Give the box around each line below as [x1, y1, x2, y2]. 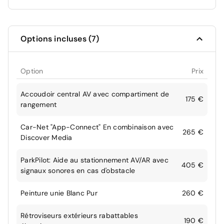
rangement [20, 100, 57, 109]
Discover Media [20, 133, 72, 142]
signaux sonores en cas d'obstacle [20, 166, 135, 175]
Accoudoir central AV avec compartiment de [20, 89, 169, 99]
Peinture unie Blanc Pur [20, 188, 97, 198]
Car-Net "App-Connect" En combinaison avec [20, 122, 174, 132]
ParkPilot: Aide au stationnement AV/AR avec [20, 155, 168, 165]
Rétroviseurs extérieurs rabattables [20, 211, 138, 220]
